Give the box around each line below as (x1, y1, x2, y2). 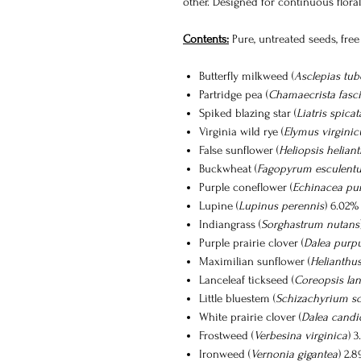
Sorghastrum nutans (261, 217, 359, 231)
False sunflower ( (199, 143, 279, 157)
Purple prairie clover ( (199, 235, 304, 250)
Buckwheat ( (199, 161, 257, 176)
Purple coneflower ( (199, 180, 293, 194)
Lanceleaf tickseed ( (199, 272, 294, 287)
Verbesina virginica (254, 328, 347, 342)
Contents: (183, 31, 229, 46)
